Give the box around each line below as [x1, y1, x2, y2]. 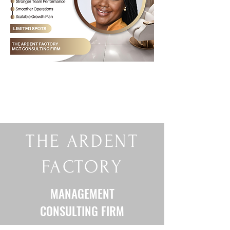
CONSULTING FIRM [40, 202, 124, 220]
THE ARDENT [26, 131, 139, 151]
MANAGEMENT [50, 185, 114, 202]
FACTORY [42, 157, 123, 177]
